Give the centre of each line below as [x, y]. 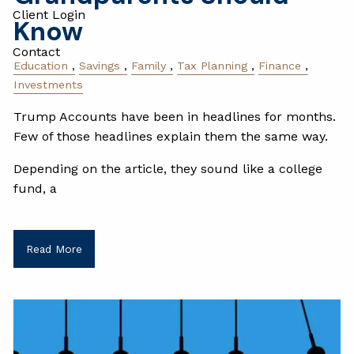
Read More [54, 249]
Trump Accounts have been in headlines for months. [175, 117]
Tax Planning [213, 66]
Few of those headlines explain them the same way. [171, 137]
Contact [36, 51]
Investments [49, 85]
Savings [100, 66]
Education [41, 66]
